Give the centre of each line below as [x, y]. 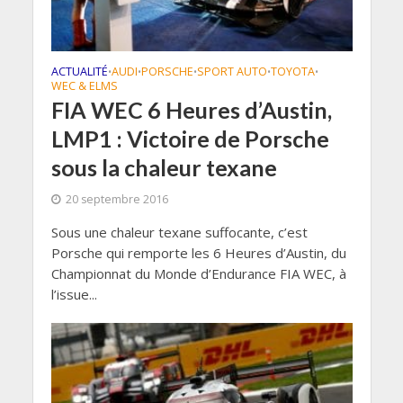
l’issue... [74, 294]
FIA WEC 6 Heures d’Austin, [191, 109]
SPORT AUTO [232, 71]
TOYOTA [292, 71]
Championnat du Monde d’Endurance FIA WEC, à [198, 273]
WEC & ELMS [84, 85]
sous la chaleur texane [164, 167]
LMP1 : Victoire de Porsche [190, 138]
